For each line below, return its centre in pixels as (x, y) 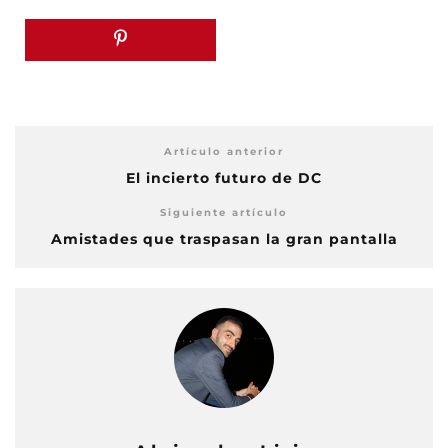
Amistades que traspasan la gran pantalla (224, 239)
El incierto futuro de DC (224, 178)
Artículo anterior (224, 151)
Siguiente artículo (224, 212)
